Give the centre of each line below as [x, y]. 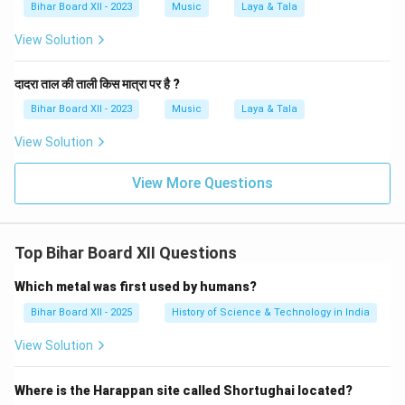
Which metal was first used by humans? [136, 287]
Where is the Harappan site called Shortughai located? [184, 391]
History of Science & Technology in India [271, 312]
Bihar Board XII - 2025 [81, 312]
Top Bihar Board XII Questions [126, 253]
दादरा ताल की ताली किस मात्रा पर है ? [97, 84]
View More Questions [202, 183]
